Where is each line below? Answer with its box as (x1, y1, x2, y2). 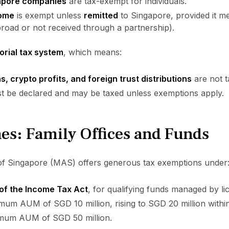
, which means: (63, 47, 122, 57)
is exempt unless (14, 10, 84, 20)
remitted (83, 10, 118, 20)
